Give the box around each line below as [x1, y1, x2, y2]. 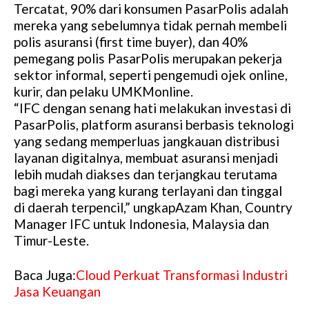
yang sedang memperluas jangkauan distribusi [14, 132, 279, 149]
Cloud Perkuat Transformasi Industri [76, 266, 288, 283]
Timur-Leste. [14, 232, 89, 248]
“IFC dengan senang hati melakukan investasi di [14, 99, 291, 116]
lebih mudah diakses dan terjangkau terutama [14, 166, 277, 182]
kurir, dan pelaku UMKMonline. [14, 83, 193, 99]
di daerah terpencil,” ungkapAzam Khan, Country [14, 199, 292, 215]
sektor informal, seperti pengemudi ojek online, [14, 66, 288, 83]
